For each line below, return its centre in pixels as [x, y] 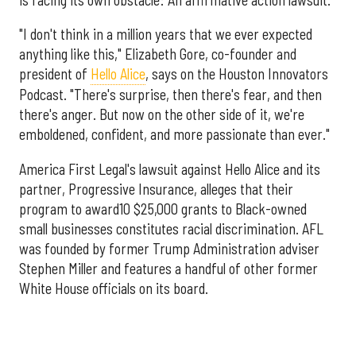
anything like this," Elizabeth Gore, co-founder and [158, 54]
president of [55, 74]
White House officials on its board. [114, 288]
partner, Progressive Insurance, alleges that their [156, 189]
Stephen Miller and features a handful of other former [168, 268]
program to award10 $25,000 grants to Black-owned [163, 209]
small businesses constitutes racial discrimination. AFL [171, 228]
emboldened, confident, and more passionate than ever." [174, 135]
